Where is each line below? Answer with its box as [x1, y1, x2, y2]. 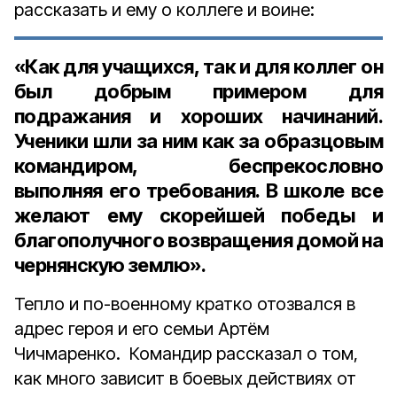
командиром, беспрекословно [14, 154, 383, 177]
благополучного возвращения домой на [14, 229, 383, 252]
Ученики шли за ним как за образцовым [14, 129, 383, 152]
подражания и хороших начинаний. [14, 105, 383, 128]
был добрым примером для [14, 80, 383, 103]
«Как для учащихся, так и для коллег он [14, 55, 383, 78]
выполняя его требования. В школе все [14, 179, 383, 202]
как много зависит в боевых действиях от [14, 368, 356, 389]
